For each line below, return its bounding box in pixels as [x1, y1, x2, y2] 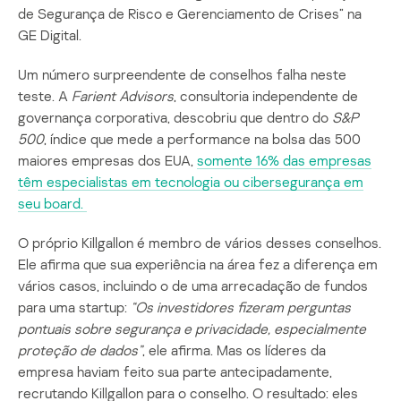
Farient [72, 86, 115, 105]
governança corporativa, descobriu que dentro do [18, 107, 332, 126]
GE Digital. [18, 25, 81, 44]
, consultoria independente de [174, 86, 358, 105]
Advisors [119, 86, 174, 105]
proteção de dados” [18, 340, 142, 359]
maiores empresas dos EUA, [18, 150, 197, 169]
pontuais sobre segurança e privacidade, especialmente [18, 319, 366, 337]
